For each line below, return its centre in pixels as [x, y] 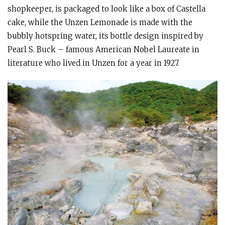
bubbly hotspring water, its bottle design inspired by [105, 36]
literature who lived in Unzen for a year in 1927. [93, 63]
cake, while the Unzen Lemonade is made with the [100, 23]
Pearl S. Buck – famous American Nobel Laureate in [103, 50]
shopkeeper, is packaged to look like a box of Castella [106, 9]
